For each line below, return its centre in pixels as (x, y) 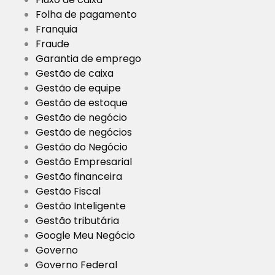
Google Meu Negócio (85, 236)
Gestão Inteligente (81, 206)
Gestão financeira (79, 177)
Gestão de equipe (78, 88)
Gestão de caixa (75, 74)
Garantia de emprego (88, 59)
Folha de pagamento (86, 15)
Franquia (56, 29)
